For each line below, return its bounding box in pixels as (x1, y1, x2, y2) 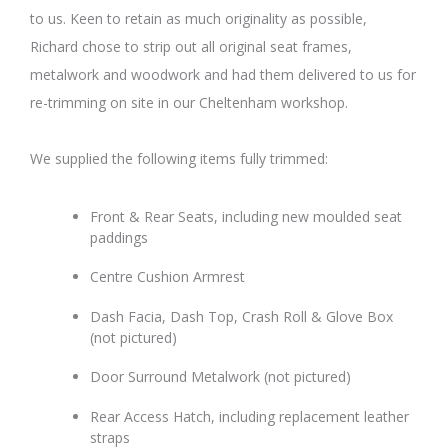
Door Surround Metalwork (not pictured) (90, 367, 351, 387)
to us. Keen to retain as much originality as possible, (30, 8, 367, 28)
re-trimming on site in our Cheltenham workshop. (30, 92, 348, 112)
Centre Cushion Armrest (90, 267, 245, 287)
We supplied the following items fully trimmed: (30, 148, 328, 168)
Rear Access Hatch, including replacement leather (90, 407, 409, 427)
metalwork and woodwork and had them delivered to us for (30, 64, 416, 84)
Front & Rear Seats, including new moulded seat (90, 206, 402, 226)
